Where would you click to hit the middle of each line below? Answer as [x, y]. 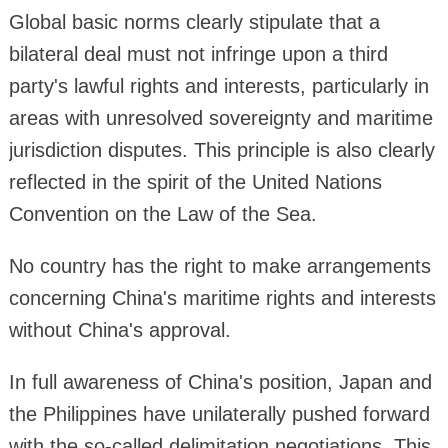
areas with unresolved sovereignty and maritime [220, 117]
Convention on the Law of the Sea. [162, 213]
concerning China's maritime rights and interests [222, 297]
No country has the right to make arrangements [219, 265]
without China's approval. [119, 329]
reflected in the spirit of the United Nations [195, 181]
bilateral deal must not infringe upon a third [198, 53]
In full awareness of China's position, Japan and [220, 381]
